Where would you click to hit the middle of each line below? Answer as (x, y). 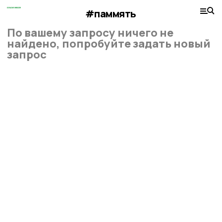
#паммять (111, 13)
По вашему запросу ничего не (90, 33)
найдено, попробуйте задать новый (109, 44)
